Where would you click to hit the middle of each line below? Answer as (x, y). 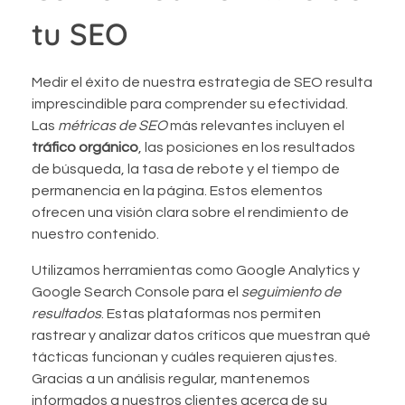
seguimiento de (291, 292)
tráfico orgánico (85, 147)
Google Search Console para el (137, 292)
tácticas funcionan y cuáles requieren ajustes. (184, 357)
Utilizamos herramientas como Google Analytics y (196, 270)
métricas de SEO (113, 125)
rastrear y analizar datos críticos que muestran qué (201, 335)
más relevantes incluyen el (256, 125)
